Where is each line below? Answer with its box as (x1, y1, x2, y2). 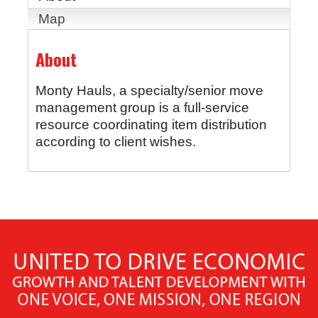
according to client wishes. (35, 134, 196, 150)
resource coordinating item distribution (35, 117, 267, 133)
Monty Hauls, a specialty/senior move (35, 83, 263, 99)
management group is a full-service (35, 100, 249, 116)
